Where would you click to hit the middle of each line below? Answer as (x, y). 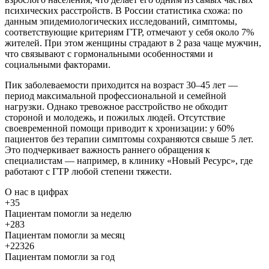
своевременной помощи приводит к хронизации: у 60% (119, 128)
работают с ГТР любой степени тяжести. (88, 172)
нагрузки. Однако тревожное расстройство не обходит (116, 107)
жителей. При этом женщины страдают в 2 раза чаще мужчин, (133, 43)
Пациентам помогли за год (60, 257)
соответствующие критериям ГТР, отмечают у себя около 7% (129, 32)
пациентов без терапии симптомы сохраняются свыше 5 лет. (129, 139)
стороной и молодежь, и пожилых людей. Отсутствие (115, 118)
